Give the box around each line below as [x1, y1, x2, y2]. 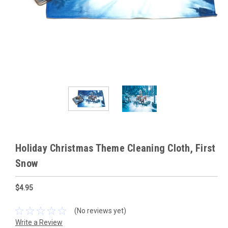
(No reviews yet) [74, 206, 126, 215]
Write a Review [15, 218, 63, 227]
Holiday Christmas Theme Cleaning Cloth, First [15, 142, 216, 155]
